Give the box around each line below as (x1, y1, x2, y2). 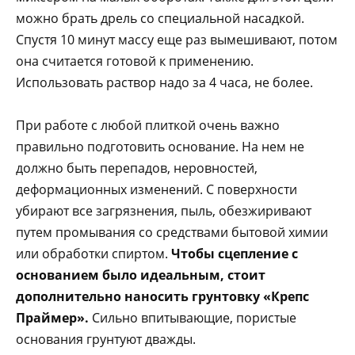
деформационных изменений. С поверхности (16, 181, 297, 199)
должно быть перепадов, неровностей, (16, 159, 258, 177)
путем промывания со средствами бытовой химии (16, 223, 328, 242)
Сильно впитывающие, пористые (89, 309, 296, 327)
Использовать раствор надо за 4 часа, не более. (16, 74, 313, 92)
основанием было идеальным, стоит (16, 266, 265, 284)
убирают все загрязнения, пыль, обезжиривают (16, 202, 311, 220)
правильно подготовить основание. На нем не (16, 138, 304, 156)
